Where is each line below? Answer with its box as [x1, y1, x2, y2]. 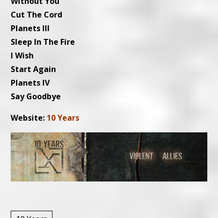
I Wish [11, 50, 34, 61]
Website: [11, 112, 47, 123]
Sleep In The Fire [11, 36, 75, 47]
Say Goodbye [11, 91, 61, 102]
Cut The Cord [11, 9, 63, 20]
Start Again [11, 63, 56, 74]
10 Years [47, 112, 80, 123]
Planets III [11, 22, 50, 34]
